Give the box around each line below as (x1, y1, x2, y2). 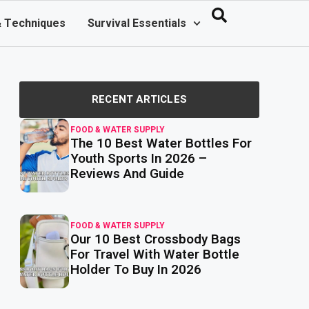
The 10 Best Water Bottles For (70, 134, 252, 153)
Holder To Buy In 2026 (70, 260, 202, 279)
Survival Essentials (88, 15, 187, 32)
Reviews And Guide (70, 164, 185, 183)
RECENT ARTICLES (92, 92, 187, 107)
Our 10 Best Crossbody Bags (70, 230, 241, 249)
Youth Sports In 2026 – (70, 149, 208, 168)
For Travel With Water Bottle (70, 245, 240, 264)
